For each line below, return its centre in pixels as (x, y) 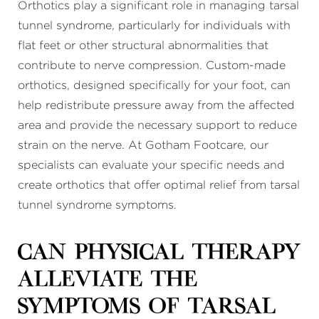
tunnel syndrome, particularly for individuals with (154, 26)
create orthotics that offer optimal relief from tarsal (159, 185)
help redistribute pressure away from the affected (156, 105)
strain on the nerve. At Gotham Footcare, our (143, 145)
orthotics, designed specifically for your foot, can (154, 85)
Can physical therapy (159, 253)
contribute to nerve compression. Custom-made (152, 66)
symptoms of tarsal (147, 308)
